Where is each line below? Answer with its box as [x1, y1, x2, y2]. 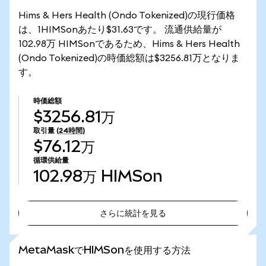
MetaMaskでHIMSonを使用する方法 [18, 243, 191, 256]
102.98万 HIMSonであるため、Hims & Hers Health [18, 39, 240, 49]
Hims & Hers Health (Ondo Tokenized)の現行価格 [18, 11, 235, 20]
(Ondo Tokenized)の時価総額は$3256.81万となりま [18, 53, 240, 63]
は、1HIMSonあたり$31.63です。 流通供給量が [18, 25, 221, 34]
